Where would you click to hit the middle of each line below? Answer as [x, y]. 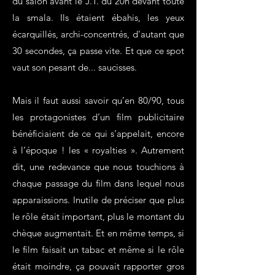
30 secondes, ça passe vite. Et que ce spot [98, 51]
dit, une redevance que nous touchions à [98, 167]
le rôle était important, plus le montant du [98, 216]
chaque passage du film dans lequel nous [98, 183]
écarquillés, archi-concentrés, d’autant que [98, 34]
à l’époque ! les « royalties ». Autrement [98, 150]
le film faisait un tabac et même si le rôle [98, 250]
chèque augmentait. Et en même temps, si [98, 233]
